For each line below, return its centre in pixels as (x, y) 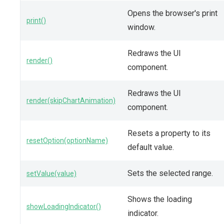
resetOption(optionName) (67, 140)
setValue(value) (51, 173)
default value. (151, 147)
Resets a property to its (169, 133)
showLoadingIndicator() (64, 206)
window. (141, 27)
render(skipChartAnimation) (71, 100)
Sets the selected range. (170, 173)
